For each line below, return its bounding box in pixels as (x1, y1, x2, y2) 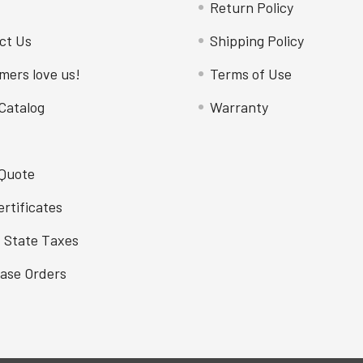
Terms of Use (209, 65, 292, 83)
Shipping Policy (209, 32, 304, 49)
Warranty (209, 98, 268, 116)
